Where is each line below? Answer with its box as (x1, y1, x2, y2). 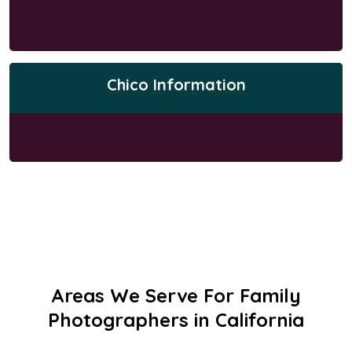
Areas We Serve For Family (51, 283, 301, 307)
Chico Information (106, 74, 246, 94)
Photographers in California (48, 307, 304, 332)
